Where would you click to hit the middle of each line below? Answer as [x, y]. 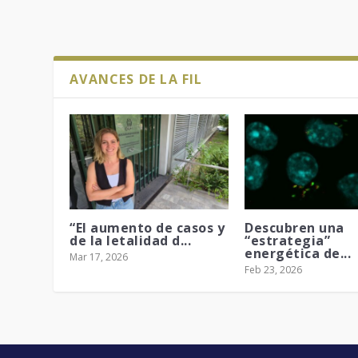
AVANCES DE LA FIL [136, 80]
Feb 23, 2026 [273, 270]
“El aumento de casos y [147, 228]
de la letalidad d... [131, 241]
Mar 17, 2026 [99, 257]
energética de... [298, 254]
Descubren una [294, 228]
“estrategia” [287, 241]
